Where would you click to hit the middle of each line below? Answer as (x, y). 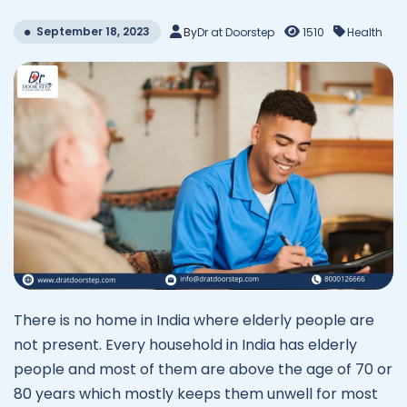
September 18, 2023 (93, 31)
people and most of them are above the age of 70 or (203, 369)
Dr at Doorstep (236, 32)
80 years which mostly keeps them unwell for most (196, 393)
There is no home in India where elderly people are (194, 320)
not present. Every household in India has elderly (185, 344)
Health (365, 32)
